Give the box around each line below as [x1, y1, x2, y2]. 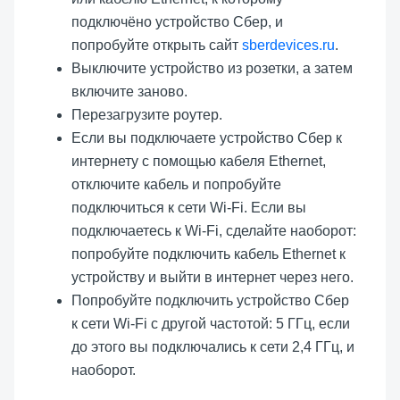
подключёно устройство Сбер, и [71, 14, 283, 30]
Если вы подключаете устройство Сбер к [71, 130, 342, 146]
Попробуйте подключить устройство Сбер [71, 293, 349, 309]
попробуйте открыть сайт [71, 37, 242, 54]
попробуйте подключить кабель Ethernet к [71, 246, 346, 262]
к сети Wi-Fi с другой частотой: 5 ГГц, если [71, 316, 350, 332]
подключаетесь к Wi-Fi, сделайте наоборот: [71, 223, 356, 239]
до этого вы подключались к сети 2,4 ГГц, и [71, 339, 354, 355]
